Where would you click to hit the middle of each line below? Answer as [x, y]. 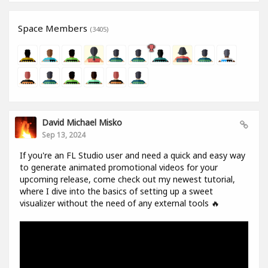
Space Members [54, 28]
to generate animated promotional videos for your [119, 167]
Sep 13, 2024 [64, 135]
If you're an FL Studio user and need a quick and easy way [133, 156]
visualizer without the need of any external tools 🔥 [120, 203]
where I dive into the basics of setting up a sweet [116, 191]
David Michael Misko [82, 123]
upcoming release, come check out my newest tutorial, [127, 179]
